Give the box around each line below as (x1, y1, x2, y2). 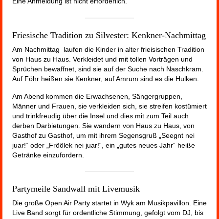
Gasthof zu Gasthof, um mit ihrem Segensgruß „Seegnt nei (12, 131, 195, 139)
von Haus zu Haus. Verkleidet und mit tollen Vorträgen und (12, 55, 193, 63)
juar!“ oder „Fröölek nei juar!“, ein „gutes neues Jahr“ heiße (12, 141, 195, 149)
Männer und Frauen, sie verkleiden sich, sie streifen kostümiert (12, 102, 207, 110)
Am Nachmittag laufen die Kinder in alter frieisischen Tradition (12, 45, 204, 53)
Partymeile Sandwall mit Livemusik (12, 183, 140, 194)
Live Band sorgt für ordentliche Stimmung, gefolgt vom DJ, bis (12, 208, 203, 217)
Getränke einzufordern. (12, 151, 84, 159)
